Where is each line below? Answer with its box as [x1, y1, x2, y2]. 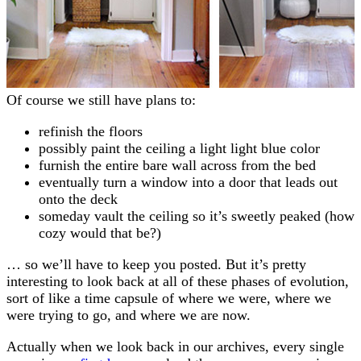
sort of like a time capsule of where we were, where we [6, 289, 331, 306]
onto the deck [39, 190, 118, 207]
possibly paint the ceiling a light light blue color [39, 139, 320, 156]
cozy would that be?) [39, 224, 161, 241]
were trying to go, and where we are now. [6, 306, 251, 323]
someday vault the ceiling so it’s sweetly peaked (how [39, 207, 355, 224]
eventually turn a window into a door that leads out [39, 173, 338, 190]
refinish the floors [39, 122, 143, 139]
